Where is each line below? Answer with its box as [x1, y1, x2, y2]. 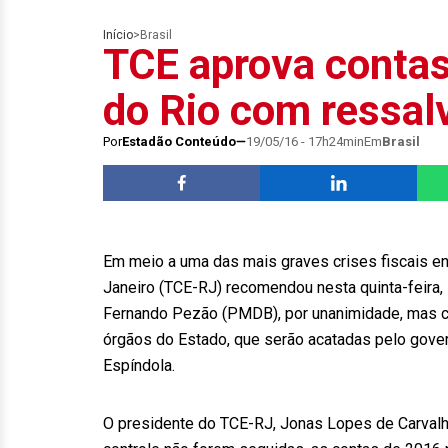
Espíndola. [103, 356, 175, 375]
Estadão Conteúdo [122, 134, 236, 149]
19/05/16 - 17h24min [246, 134, 364, 149]
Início [103, 28, 133, 42]
